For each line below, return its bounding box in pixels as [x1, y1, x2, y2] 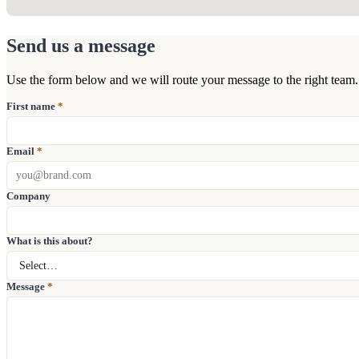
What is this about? [6, 234, 93, 247]
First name [6, 99, 55, 112]
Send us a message [6, 34, 155, 56]
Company [6, 189, 50, 202]
